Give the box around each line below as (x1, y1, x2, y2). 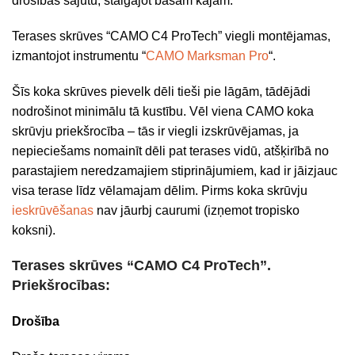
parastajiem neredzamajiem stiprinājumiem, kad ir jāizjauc (12, 164, 338, 177)
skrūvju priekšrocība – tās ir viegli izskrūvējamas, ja (12, 124, 299, 138)
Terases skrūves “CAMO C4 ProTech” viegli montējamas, (12, 29, 330, 43)
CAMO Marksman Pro (146, 49, 269, 63)
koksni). (12, 223, 55, 237)
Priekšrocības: (12, 277, 110, 293)
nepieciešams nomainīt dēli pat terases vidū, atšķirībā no (12, 144, 329, 158)
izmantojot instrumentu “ (12, 49, 146, 63)
